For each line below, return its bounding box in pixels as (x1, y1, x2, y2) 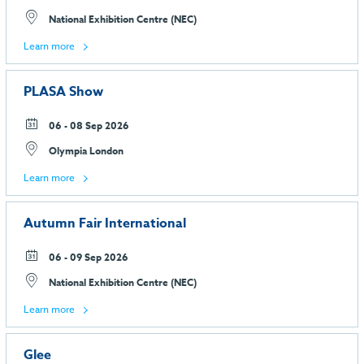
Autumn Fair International (24, 213, 186, 233)
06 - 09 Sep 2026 (46, 249, 128, 264)
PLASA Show (24, 81, 103, 102)
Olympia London (46, 143, 123, 158)
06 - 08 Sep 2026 (46, 118, 129, 132)
